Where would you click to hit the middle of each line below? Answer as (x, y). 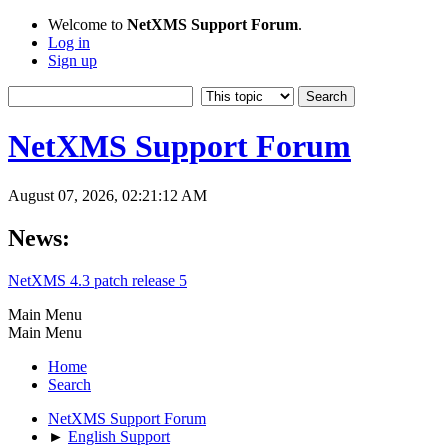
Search (69, 384)
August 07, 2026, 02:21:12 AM (107, 195)
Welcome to (87, 24)
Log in (69, 42)
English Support (119, 436)
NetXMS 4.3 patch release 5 (97, 280)
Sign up (72, 60)
